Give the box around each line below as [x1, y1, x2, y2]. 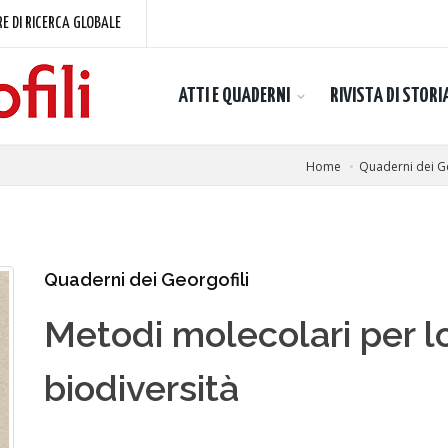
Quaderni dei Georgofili [44, 269, 249, 290]
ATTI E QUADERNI [178, 86, 290, 106]
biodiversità [44, 367, 239, 409]
